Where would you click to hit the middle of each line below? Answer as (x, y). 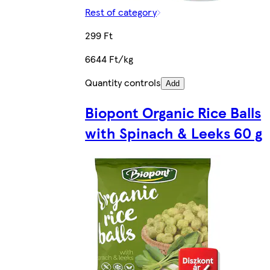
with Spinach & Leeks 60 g (174, 132)
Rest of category (121, 12)
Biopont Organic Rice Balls (173, 112)
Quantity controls (123, 83)
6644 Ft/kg (109, 59)
